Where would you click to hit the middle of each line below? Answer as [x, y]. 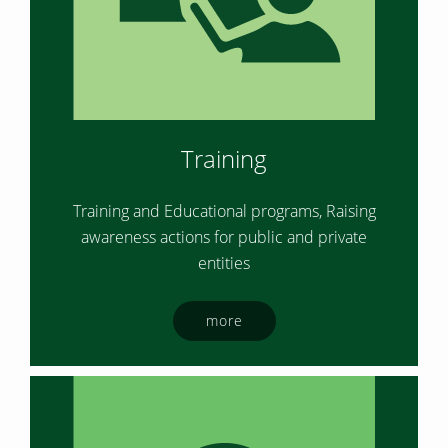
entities [224, 263]
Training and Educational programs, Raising [224, 211]
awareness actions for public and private [224, 237]
